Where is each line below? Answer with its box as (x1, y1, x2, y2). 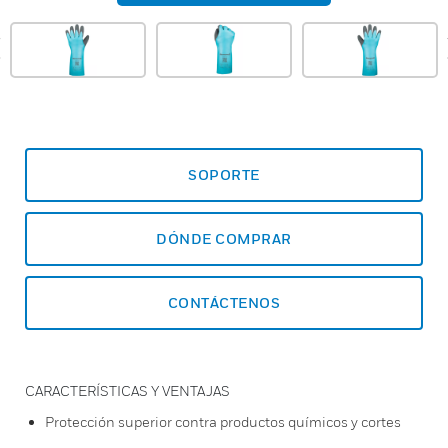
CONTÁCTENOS (167, 294, 281, 311)
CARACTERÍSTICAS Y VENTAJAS (25, 382, 230, 399)
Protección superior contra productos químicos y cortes (45, 413, 401, 430)
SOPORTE (188, 166, 260, 183)
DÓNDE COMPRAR (156, 230, 292, 247)
